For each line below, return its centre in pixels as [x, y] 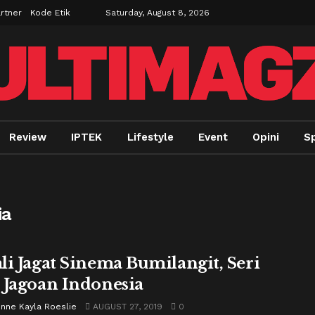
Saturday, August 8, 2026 [157, 13]
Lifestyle [150, 137]
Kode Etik [50, 13]
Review [28, 137]
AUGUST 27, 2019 [126, 307]
